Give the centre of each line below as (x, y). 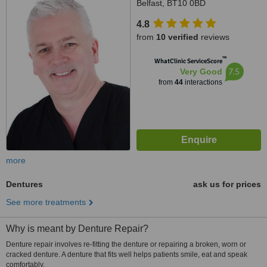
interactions (202, 82)
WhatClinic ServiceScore (188, 61)
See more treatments (46, 202)
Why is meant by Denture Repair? (77, 229)
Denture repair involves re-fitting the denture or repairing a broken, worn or (126, 244)
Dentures (24, 184)
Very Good (201, 72)
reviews (214, 37)
